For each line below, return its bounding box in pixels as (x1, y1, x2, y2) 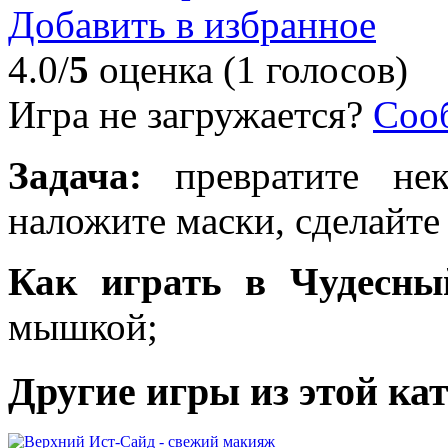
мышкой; (8, 304, 158, 348)
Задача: (8, 153, 142, 197)
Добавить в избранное (8, 2, 376, 46)
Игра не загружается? (8, 92, 363, 136)
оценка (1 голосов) (89, 47, 408, 91)
